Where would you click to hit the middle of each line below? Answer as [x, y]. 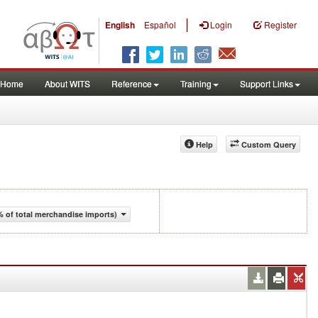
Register [280, 24]
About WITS [67, 83]
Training [196, 83]
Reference [132, 83]
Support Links [267, 83]
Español [160, 24]
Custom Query [269, 144]
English [120, 25]
